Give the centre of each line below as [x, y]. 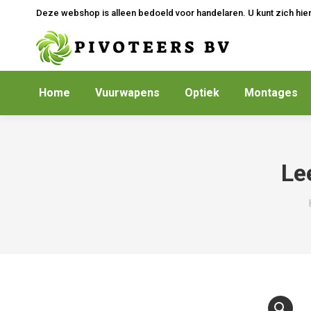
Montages [271, 93]
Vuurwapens [127, 93]
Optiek [202, 93]
